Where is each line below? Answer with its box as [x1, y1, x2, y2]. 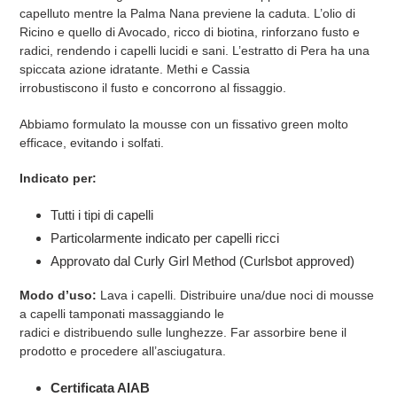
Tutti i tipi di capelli [51, 206, 153, 222]
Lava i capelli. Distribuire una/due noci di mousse [97, 288, 374, 303]
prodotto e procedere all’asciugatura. [19, 344, 226, 359]
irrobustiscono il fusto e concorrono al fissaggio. [19, 81, 286, 96]
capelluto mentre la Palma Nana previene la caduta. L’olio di [19, 6, 355, 21]
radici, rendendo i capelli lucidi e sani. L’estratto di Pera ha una [19, 43, 370, 58]
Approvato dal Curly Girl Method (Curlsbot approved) [51, 253, 354, 269]
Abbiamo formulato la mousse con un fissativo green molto [19, 116, 348, 131]
